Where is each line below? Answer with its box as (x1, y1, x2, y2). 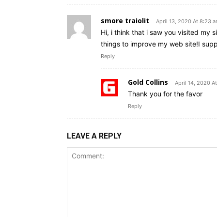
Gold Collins (128, 77, 168, 87)
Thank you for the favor (128, 90, 202, 98)
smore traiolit (101, 16, 149, 26)
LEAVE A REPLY (67, 131, 122, 141)
